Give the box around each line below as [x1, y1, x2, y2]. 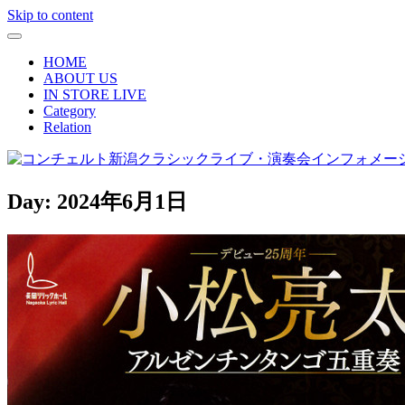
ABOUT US [43, 71, 118, 86]
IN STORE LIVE [43, 87, 146, 102]
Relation [43, 119, 91, 135]
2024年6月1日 [57, 189, 187, 213]
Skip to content [7, 7, 93, 23]
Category [43, 103, 96, 118]
